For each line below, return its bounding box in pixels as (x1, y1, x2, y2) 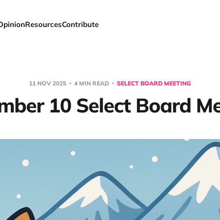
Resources (25, 20, 62, 29)
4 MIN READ (73, 80, 110, 87)
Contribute (62, 20, 99, 29)
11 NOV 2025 (29, 80, 68, 87)
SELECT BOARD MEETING (117, 80, 191, 87)
